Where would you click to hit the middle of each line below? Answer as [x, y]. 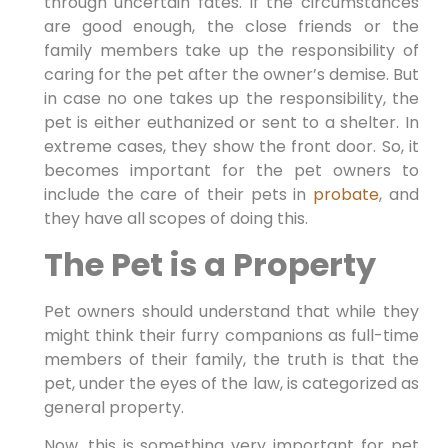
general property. [113, 407]
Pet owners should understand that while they [231, 311]
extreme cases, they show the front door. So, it [231, 147]
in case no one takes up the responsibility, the [231, 99]
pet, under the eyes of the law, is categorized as [231, 383]
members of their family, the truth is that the [231, 359]
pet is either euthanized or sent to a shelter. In [231, 123]
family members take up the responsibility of [231, 51]
